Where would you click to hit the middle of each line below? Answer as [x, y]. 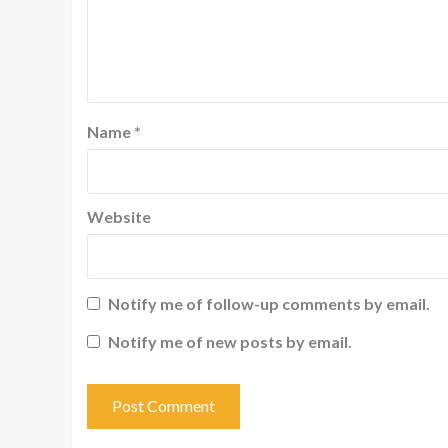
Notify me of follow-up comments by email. [269, 304]
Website [119, 216]
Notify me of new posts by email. [230, 341]
